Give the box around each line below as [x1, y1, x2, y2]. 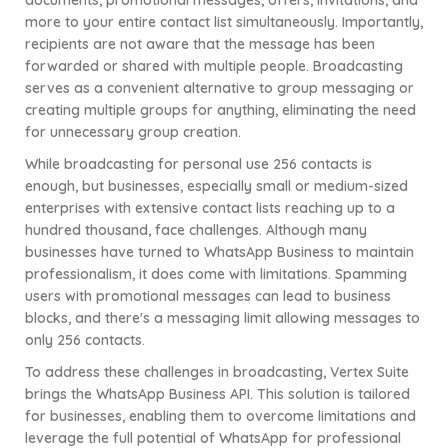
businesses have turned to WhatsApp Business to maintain [25, 243, 414, 262]
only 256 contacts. [25, 331, 145, 350]
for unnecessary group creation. [25, 123, 241, 142]
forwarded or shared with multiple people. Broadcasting [25, 57, 403, 76]
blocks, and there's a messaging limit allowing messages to [25, 309, 420, 328]
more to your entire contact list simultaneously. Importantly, [25, 13, 423, 32]
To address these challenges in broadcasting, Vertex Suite [25, 363, 409, 382]
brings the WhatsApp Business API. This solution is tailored [25, 385, 410, 404]
